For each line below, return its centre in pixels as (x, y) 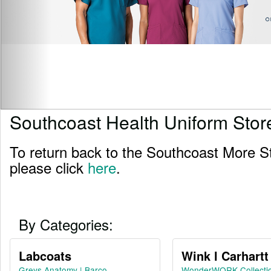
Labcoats (45, 255)
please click (49, 167)
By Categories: (66, 224)
